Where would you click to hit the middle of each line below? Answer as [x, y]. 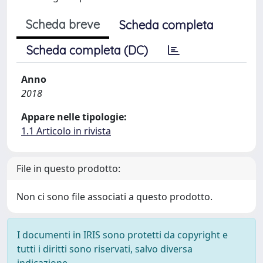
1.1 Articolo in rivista [66, 131]
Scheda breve [63, 24]
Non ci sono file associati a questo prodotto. [114, 197]
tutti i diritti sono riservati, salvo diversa [105, 249]
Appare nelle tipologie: [74, 117]
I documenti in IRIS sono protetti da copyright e [122, 235]
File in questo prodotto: [68, 168]
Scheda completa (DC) [87, 50]
